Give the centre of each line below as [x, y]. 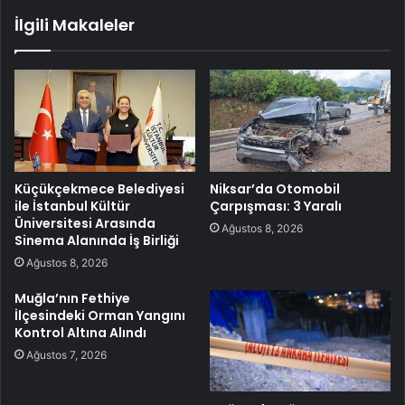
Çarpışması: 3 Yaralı [276, 206]
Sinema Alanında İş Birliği [97, 240]
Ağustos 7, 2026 [66, 354]
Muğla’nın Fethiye [72, 298]
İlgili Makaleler [75, 24]
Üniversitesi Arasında [85, 223]
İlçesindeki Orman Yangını [100, 315]
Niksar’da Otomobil [275, 188]
